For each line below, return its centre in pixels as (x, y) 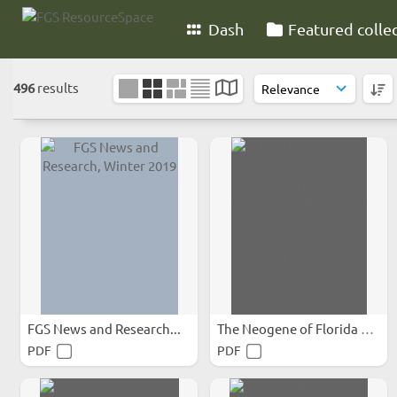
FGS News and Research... (105, 328)
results (58, 87)
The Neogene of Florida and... (367, 328)
